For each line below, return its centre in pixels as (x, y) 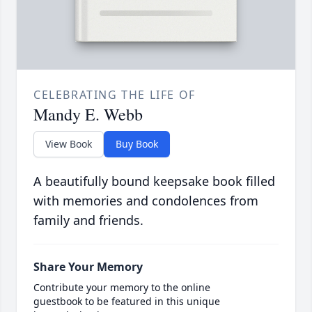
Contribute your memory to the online (122, 288)
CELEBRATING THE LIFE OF (115, 95)
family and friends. (88, 220)
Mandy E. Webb (88, 115)
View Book (69, 144)
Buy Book (137, 144)
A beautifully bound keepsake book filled (154, 181)
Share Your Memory (88, 267)
